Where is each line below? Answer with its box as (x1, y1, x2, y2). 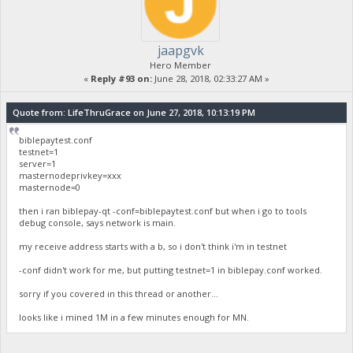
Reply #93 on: (91, 72, 152, 84)
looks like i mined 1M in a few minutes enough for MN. (19, 311, 250, 324)
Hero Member (150, 58, 211, 71)
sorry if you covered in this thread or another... (19, 288, 219, 300)
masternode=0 (19, 181, 81, 194)
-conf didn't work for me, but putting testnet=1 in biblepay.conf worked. (19, 264, 323, 277)
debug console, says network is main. (19, 217, 176, 229)
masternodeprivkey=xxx (19, 169, 122, 182)
